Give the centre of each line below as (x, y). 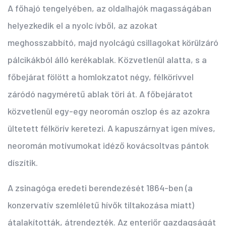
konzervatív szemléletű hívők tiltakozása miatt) (101, 205)
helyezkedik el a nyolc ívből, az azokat (82, 25)
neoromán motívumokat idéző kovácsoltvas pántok (108, 146)
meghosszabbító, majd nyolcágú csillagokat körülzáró (113, 43)
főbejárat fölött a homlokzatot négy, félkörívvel (101, 77)
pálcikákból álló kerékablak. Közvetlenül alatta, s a (107, 60)
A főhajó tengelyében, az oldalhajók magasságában (109, 8)
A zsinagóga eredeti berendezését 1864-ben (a (100, 188)
